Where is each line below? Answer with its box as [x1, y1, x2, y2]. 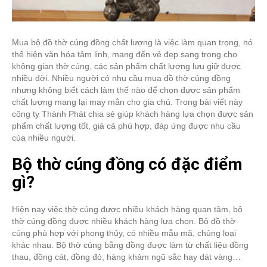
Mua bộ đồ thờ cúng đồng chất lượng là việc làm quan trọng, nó [12, 38, 253, 47]
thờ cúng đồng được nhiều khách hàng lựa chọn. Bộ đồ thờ [12, 216, 235, 226]
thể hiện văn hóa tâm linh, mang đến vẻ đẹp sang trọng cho [12, 49, 237, 59]
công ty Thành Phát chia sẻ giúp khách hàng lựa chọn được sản [12, 109, 253, 119]
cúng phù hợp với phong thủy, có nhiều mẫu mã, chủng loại [12, 228, 236, 238]
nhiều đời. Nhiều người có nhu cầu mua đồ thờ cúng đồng [12, 73, 231, 83]
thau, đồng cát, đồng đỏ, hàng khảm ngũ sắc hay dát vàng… [12, 252, 241, 262]
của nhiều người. [12, 133, 76, 142]
